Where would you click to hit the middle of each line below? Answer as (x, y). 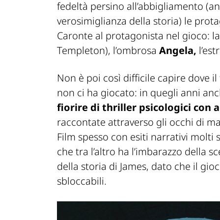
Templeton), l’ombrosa (108, 50)
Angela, (178, 50)
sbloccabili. (82, 181)
